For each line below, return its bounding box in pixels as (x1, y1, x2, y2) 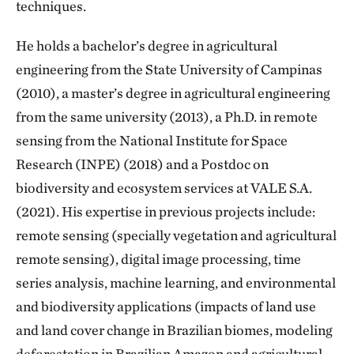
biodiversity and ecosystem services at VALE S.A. (16, 179, 312, 197)
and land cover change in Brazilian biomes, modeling (16, 322, 333, 339)
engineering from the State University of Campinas (16, 61, 322, 78)
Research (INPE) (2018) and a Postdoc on (16, 156, 269, 173)
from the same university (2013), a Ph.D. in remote (16, 108, 318, 126)
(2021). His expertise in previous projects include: (16, 203, 315, 220)
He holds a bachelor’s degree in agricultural (16, 37, 277, 55)
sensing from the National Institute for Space (16, 132, 288, 149)
